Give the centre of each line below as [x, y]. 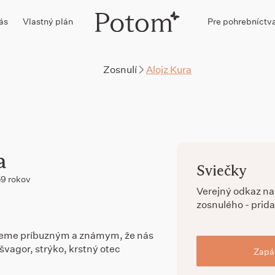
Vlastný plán [48, 21]
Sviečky [221, 170]
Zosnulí [120, 69]
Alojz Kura [169, 69]
